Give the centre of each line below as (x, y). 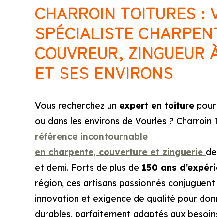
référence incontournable (91, 136)
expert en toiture (157, 105)
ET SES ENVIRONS (104, 72)
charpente (71, 152)
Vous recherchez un (77, 105)
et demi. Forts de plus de (88, 167)
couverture (123, 152)
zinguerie (183, 152)
